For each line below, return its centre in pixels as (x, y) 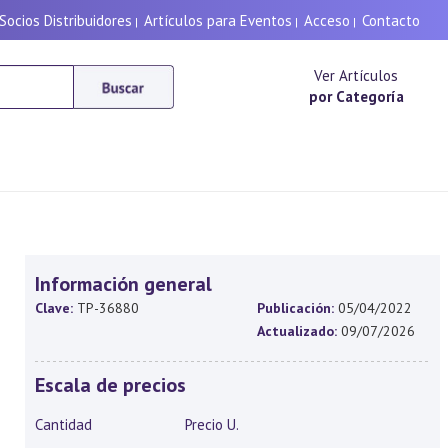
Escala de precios (110, 385)
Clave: (53, 308)
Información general (123, 284)
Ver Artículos (356, 75)
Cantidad (63, 424)
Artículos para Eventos (218, 20)
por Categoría (356, 96)
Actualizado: (297, 331)
